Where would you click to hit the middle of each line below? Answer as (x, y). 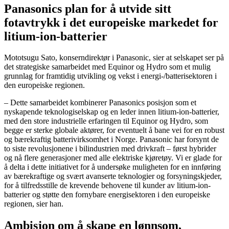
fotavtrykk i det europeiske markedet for (111, 22)
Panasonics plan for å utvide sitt (88, 8)
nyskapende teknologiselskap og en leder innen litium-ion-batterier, (112, 112)
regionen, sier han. (34, 204)
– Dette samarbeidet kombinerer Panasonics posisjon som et (100, 103)
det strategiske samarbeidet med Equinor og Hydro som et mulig (107, 67)
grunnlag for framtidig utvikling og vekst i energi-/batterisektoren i (110, 76)
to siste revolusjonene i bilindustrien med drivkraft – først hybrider (110, 149)
